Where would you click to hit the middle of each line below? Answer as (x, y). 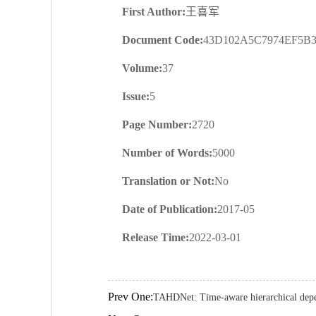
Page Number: (157, 124)
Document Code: (163, 40)
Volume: (142, 68)
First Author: (154, 12)
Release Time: (156, 237)
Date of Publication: (170, 209)
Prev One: (130, 297)
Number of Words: (167, 153)
